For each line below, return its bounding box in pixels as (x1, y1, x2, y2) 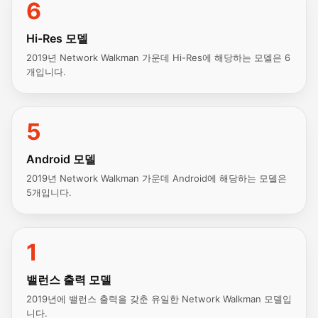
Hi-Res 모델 (26, 31, 88, 45)
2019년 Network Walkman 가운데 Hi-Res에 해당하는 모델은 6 (26, 52, 290, 63)
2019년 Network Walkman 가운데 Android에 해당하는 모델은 (26, 172, 287, 184)
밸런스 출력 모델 (26, 273, 111, 287)
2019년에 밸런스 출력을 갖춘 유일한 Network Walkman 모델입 (26, 293, 292, 305)
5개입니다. (26, 187, 72, 198)
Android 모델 (26, 152, 96, 166)
